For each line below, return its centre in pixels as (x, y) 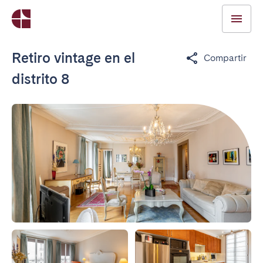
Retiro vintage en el (73, 58)
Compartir (225, 58)
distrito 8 (41, 79)
